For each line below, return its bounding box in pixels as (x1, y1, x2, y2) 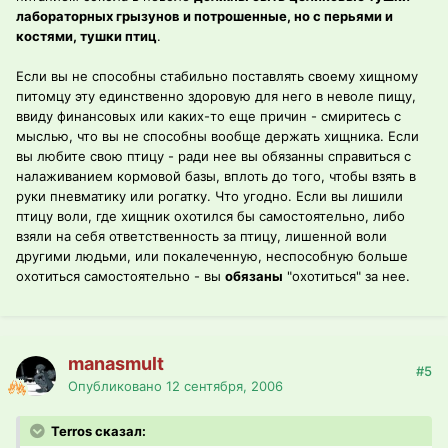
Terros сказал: (48, 423, 146, 440)
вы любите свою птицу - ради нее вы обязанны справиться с (16, 148, 411, 165)
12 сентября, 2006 (166, 378, 283, 395)
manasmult (68, 353, 164, 375)
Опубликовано (68, 378, 166, 395)
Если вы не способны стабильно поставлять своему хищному (16, 68, 418, 85)
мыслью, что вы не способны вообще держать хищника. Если (16, 128, 419, 145)
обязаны (225, 268, 283, 285)
